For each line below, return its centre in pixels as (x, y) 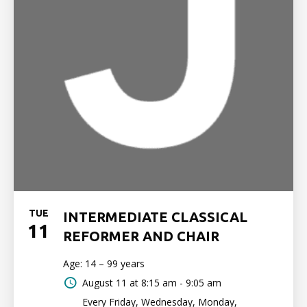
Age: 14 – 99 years (104, 263)
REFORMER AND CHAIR (141, 236)
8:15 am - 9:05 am (181, 283)
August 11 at (110, 283)
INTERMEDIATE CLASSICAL (155, 217)
